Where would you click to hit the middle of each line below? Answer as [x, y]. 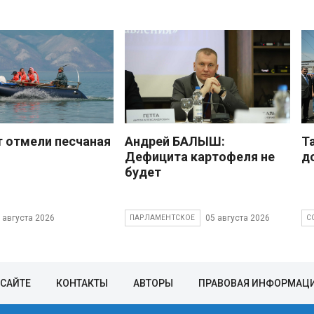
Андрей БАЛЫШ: [175, 142]
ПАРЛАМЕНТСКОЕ [163, 218]
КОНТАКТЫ [82, 284]
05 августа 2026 [237, 218]
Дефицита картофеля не [200, 157]
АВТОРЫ [153, 284]
